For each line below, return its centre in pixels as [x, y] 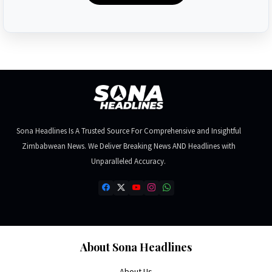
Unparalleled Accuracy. [128, 161]
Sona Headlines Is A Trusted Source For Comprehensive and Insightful [128, 131]
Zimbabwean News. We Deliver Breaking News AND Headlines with [128, 146]
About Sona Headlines [136, 247]
